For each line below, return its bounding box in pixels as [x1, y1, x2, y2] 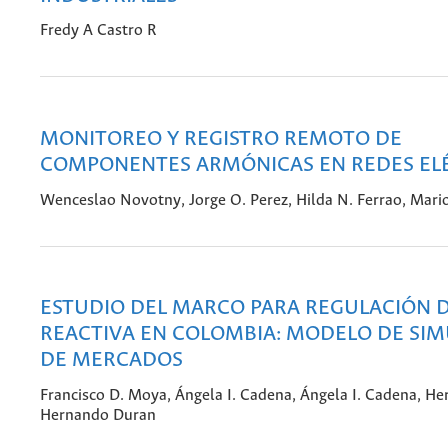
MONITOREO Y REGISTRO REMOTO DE [40, 127, 402, 151]
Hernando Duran [40, 406, 156, 424]
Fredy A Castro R [40, 22, 156, 40]
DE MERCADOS [40, 349, 183, 373]
